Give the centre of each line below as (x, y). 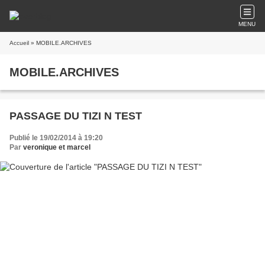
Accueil (19, 43)
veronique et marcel (57, 147)
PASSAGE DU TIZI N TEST (76, 116)
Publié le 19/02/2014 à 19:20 (56, 138)
